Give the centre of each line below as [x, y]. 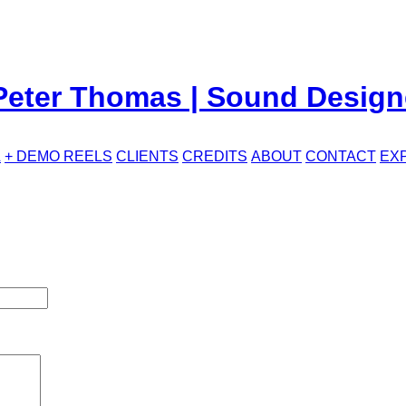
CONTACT [341, 156]
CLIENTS [147, 156]
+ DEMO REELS [58, 156]
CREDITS [215, 156]
